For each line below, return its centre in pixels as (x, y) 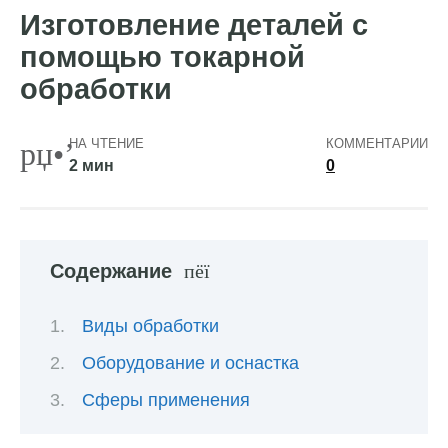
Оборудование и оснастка (190, 362)
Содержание (111, 271)
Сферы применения (166, 400)
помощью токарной (162, 57)
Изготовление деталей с (194, 25)
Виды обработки (150, 325)
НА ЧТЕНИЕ (106, 144)
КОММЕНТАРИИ (377, 144)
